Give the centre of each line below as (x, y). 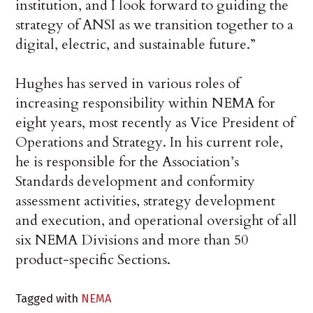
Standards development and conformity (136, 182)
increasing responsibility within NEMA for (146, 103)
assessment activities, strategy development (146, 201)
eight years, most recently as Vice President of (155, 123)
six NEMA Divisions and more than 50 (132, 240)
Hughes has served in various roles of (128, 84)
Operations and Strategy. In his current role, (150, 143)
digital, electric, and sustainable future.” (136, 45)
